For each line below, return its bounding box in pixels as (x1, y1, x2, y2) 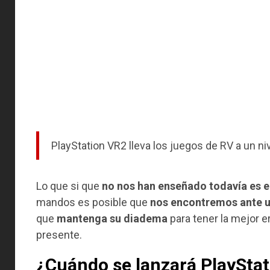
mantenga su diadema (57, 212, 168, 225)
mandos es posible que (36, 195, 150, 209)
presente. (36, 228, 82, 241)
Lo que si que (36, 179, 102, 192)
